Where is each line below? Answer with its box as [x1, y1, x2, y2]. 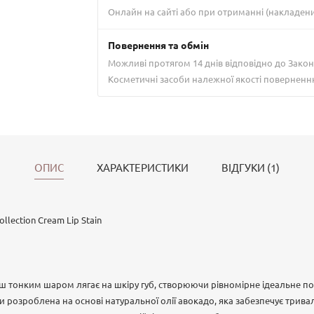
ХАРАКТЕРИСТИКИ [97, 162, 189, 174]
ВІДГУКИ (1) [221, 162, 280, 174]
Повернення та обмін [108, 40, 209, 51]
